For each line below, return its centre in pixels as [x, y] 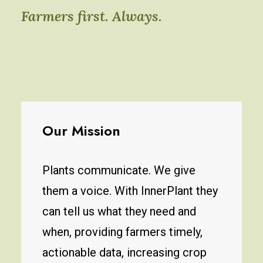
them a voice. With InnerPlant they [130, 191]
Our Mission [81, 131]
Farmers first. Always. [92, 16]
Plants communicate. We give [119, 170]
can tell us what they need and [119, 211]
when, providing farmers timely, [122, 232]
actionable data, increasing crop [124, 252]
